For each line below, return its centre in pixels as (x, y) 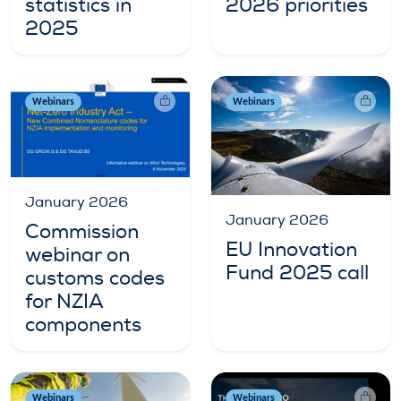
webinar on (77, 255)
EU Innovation (291, 249)
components (83, 324)
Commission (82, 231)
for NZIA (64, 301)
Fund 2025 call (297, 273)
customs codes (95, 278)
